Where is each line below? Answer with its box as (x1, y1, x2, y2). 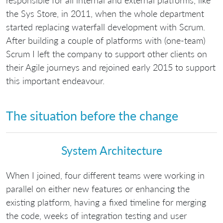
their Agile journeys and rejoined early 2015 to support (6, 61, 216, 73)
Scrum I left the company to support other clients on (6, 48, 207, 59)
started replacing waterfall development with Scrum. (6, 21, 205, 32)
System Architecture (61, 143, 162, 158)
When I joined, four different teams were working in (6, 169, 205, 181)
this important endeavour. (6, 75, 105, 86)
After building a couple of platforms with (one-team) (6, 34, 206, 46)
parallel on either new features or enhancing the (6, 183, 190, 194)
